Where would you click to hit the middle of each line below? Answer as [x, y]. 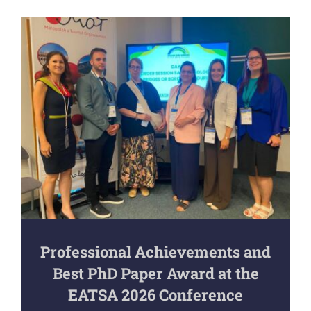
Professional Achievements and [155, 251]
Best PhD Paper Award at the [155, 273]
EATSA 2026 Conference [155, 294]
